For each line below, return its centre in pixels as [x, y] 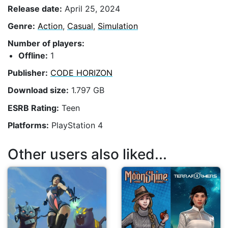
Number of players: [46, 43]
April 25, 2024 [91, 8]
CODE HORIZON [81, 73]
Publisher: [28, 73]
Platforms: [28, 125]
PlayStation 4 [76, 125]
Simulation [118, 26]
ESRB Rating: [33, 108]
